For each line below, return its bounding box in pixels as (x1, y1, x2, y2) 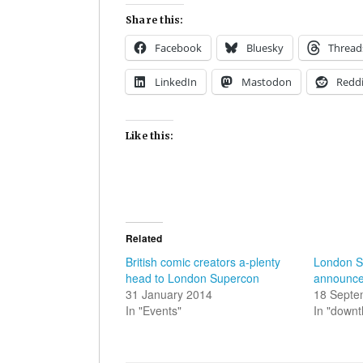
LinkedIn (155, 74, 197, 89)
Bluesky (246, 40, 284, 55)
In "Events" (126, 301, 181, 318)
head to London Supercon (126, 269, 259, 286)
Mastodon (241, 74, 292, 89)
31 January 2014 (126, 285, 212, 302)
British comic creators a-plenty (126, 253, 280, 270)
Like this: (126, 129, 174, 142)
